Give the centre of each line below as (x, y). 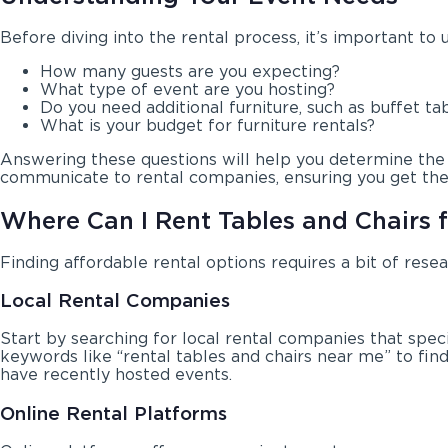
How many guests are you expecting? (190, 71)
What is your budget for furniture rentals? (207, 125)
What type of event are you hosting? (187, 89)
